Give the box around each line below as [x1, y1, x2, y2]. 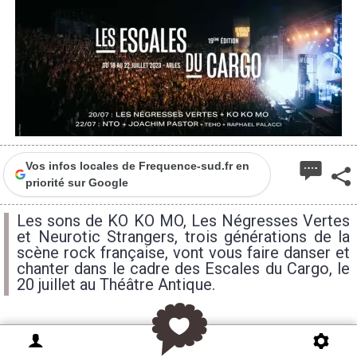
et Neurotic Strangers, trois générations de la [17, 227, 350, 246]
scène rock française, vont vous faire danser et [17, 243, 350, 262]
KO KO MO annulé [8, 328, 128, 345]
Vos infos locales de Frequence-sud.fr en [25, 159, 249, 172]
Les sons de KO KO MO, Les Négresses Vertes [17, 211, 350, 230]
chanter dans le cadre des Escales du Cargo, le [17, 259, 350, 278]
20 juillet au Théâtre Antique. [17, 275, 215, 294]
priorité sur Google [25, 176, 128, 189]
